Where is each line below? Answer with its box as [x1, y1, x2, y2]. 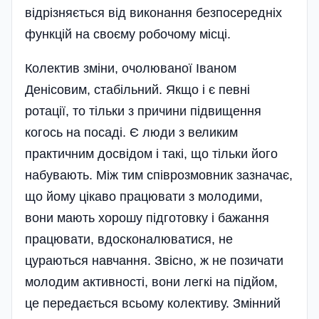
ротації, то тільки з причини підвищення [25, 103, 261, 118]
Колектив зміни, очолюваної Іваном [25, 61, 236, 75]
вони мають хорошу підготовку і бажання [25, 210, 269, 225]
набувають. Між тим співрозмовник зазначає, [25, 167, 293, 182]
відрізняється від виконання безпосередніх [25, 5, 282, 20]
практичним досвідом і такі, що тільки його [25, 146, 278, 161]
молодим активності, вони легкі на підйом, [25, 274, 278, 289]
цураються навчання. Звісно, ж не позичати [25, 253, 283, 268]
